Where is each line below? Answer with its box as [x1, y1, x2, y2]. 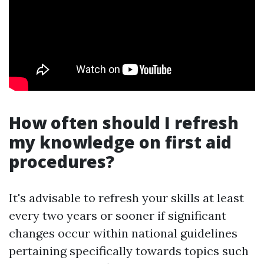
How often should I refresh [9, 111, 239, 134]
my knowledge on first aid [9, 130, 232, 153]
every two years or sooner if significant [9, 207, 226, 223]
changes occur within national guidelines [9, 225, 237, 240]
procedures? [9, 150, 114, 173]
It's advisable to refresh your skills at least [9, 190, 244, 205]
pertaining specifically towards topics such [9, 243, 249, 258]
